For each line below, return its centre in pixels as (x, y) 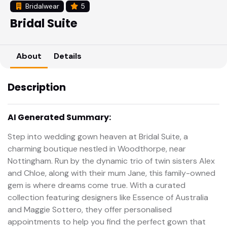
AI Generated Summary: (59, 117)
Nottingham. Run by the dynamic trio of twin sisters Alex (111, 161)
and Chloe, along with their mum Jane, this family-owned (111, 173)
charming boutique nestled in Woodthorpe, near (97, 148)
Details (68, 56)
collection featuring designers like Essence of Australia (108, 197)
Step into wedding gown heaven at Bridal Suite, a (98, 136)
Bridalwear (41, 6)
